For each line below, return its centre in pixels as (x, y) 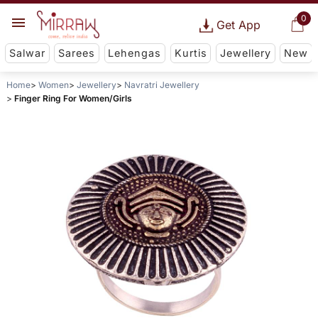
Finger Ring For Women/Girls (73, 99)
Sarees (77, 53)
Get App (238, 25)
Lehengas (135, 53)
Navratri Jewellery (161, 85)
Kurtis (191, 53)
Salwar (27, 53)
